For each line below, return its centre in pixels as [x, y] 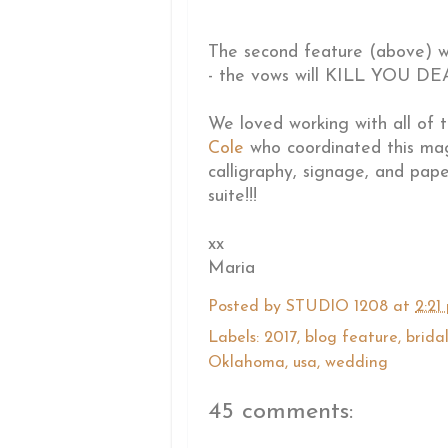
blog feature [351, 338]
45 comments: [280, 412]
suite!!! [232, 197]
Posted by [247, 306]
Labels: [236, 338]
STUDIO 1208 [339, 306]
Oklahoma [246, 363]
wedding [356, 363]
